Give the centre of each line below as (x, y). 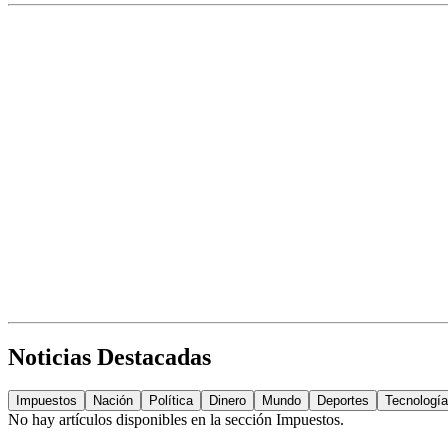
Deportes (343, 401)
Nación (113, 401)
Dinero (227, 401)
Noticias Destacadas (109, 356)
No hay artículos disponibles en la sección (142, 420)
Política (171, 401)
